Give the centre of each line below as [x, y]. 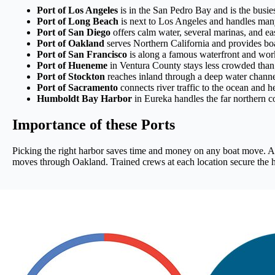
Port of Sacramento [77, 88]
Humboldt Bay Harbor [84, 99]
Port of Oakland [71, 44]
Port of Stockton [71, 77]
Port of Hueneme [72, 66]
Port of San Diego [74, 33]
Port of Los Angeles [77, 10]
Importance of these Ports [94, 125]
